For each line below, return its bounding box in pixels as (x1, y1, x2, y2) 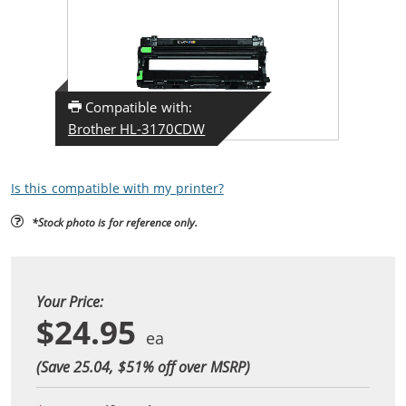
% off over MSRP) (141, 356, 250, 376)
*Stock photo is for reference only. (31, 214, 198, 229)
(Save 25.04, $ (36, 356, 126, 376)
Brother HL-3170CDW (68, 119, 206, 138)
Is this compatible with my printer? (11, 179, 224, 197)
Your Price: (36, 291, 104, 311)
